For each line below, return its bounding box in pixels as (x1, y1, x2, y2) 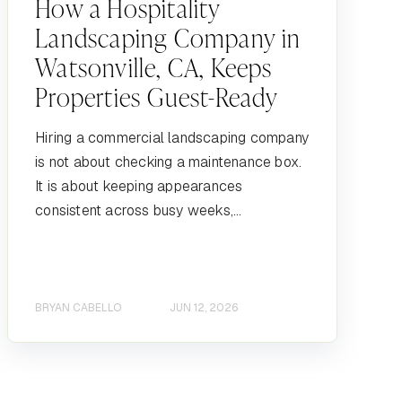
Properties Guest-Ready (35, 79, 279, 113)
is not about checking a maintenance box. (35, 152, 302, 171)
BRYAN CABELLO (35, 301, 122, 316)
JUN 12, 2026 (170, 301, 239, 316)
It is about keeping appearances (35, 176, 243, 196)
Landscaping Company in (35, 20, 301, 54)
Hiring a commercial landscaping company (35, 127, 309, 147)
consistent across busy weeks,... (35, 200, 242, 220)
